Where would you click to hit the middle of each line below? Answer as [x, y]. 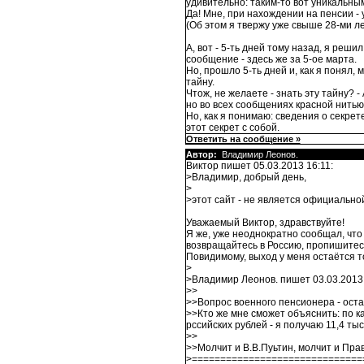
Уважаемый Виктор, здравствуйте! [265, 223]
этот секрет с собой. [232, 128]
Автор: [201, 155]
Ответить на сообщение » [243, 139]
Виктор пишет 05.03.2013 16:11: [259, 166]
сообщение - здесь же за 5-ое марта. [271, 60]
